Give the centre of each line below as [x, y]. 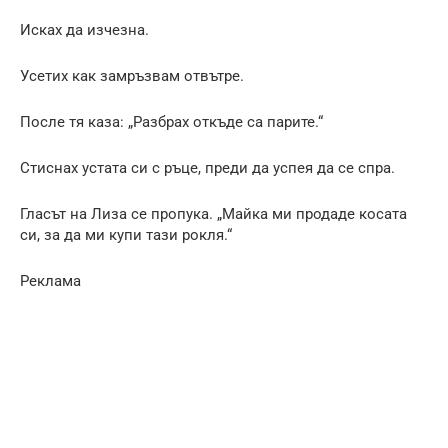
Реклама [50, 280]
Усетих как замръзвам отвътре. [132, 75]
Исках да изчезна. [84, 29]
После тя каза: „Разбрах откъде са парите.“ [171, 121]
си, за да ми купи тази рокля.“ [126, 234]
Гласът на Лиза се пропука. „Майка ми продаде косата [213, 213]
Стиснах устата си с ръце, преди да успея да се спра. [207, 167]
